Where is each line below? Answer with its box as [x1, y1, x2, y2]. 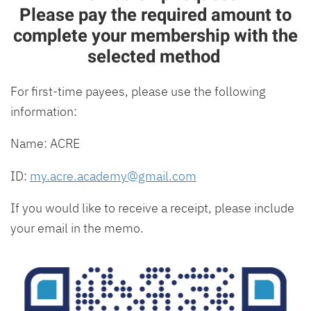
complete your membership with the [13, 22, 298, 49]
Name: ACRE [10, 135, 80, 152]
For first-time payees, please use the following [10, 82, 266, 99]
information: [10, 102, 77, 119]
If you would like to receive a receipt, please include [10, 199, 294, 217]
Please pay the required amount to [19, 1, 292, 28]
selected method [87, 43, 224, 70]
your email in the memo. [10, 219, 144, 237]
